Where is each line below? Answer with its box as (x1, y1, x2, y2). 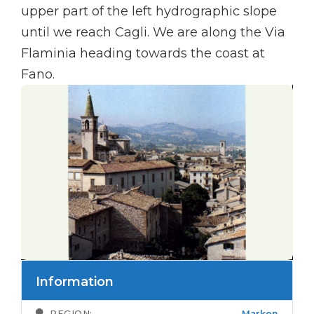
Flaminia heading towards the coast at (21, 46, 265, 61)
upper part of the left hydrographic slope (21, 4, 277, 19)
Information (36, 274, 114, 289)
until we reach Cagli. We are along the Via (21, 25, 285, 40)
